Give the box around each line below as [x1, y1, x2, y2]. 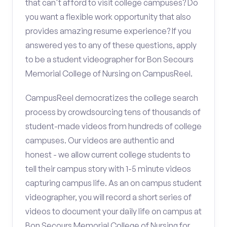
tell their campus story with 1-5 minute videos [25, 164, 191, 174]
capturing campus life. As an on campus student [25, 178, 202, 188]
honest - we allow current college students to [25, 149, 191, 160]
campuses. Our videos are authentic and [25, 135, 174, 145]
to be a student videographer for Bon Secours [25, 54, 194, 64]
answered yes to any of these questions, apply [25, 40, 197, 50]
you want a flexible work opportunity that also [25, 12, 191, 22]
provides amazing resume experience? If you [25, 26, 191, 36]
